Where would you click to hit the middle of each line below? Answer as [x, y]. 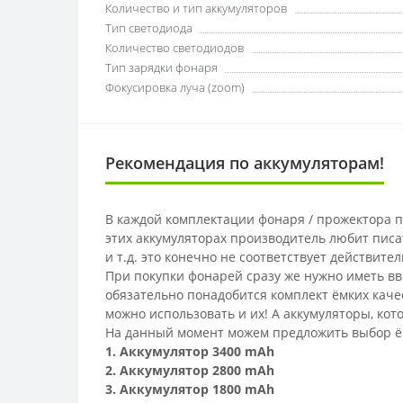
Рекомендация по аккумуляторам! [245, 163]
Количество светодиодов [175, 48]
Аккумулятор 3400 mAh [197, 351]
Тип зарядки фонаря [161, 67]
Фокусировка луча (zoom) [175, 87]
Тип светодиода [149, 28]
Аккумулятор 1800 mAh [197, 389]
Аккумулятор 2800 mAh [197, 370]
